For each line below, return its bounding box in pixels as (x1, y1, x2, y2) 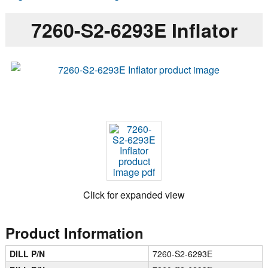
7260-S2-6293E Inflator (31, 16, 237, 44)
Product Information (5, 222, 144, 243)
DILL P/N (10, 247, 45, 260)
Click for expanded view (83, 187, 185, 202)
